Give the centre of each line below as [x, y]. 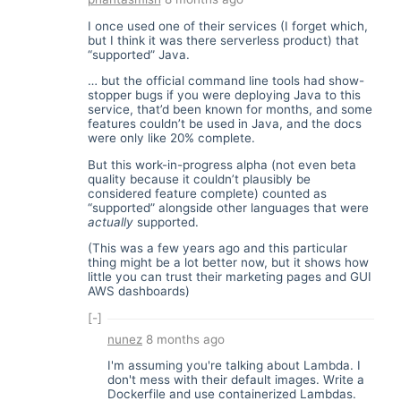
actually [110, 222]
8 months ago [183, 339]
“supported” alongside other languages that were [228, 207]
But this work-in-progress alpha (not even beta [222, 164]
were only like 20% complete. [171, 138]
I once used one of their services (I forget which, [227, 26]
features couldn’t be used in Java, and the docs [224, 124]
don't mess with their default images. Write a [236, 380]
